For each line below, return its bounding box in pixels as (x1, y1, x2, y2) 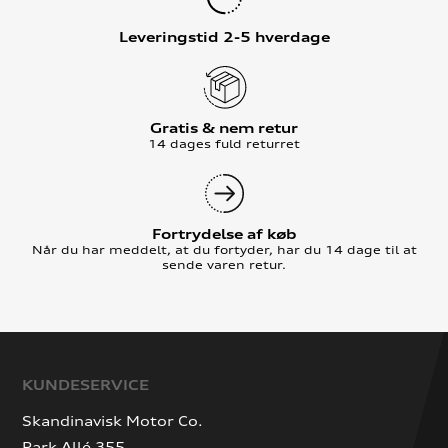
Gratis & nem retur (150, 120, 298, 137)
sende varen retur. (162, 257, 286, 273)
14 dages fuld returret (148, 136, 300, 152)
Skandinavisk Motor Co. (22, 412, 204, 430)
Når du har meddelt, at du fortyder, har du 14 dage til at (31, 242, 417, 258)
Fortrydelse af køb (151, 226, 297, 243)
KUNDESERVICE (22, 377, 150, 394)
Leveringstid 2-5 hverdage (118, 29, 330, 46)
